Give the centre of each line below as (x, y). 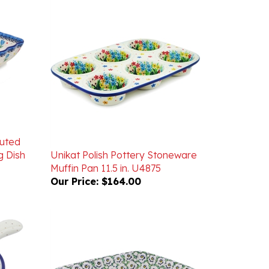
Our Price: (74, 164)
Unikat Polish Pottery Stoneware (123, 138)
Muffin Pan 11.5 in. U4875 (105, 151)
